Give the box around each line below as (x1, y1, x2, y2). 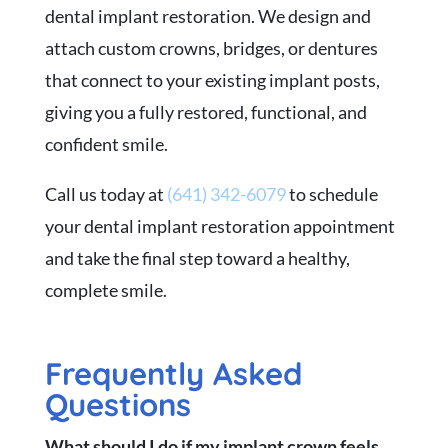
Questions (44, 384, 191, 424)
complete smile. (44, 278, 167, 301)
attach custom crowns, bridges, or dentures (44, 36, 378, 59)
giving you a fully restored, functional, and (44, 100, 367, 123)
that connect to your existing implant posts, (44, 68, 380, 91)
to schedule (285, 182, 378, 205)
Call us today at (44, 182, 167, 205)
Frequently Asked (44, 353, 302, 393)
